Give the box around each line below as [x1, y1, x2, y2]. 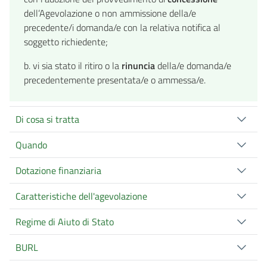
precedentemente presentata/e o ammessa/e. [24, 73, 206, 88]
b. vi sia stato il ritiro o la [24, 58, 122, 73]
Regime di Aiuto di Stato [15, 215, 114, 229]
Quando [15, 138, 47, 153]
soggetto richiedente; [24, 35, 108, 49]
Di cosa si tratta [15, 112, 79, 127]
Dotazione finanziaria [15, 163, 101, 178]
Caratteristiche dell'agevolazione [15, 189, 147, 204]
